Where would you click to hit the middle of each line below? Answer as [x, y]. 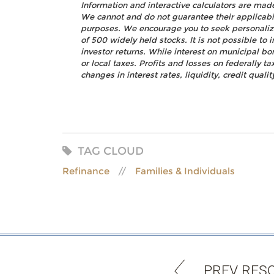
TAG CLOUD [111, 151]
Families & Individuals [185, 171]
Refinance [86, 171]
